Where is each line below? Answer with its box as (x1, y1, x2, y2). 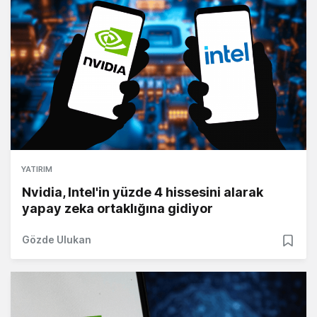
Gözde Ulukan (22, 234, 91, 246)
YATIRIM (21, 164, 52, 174)
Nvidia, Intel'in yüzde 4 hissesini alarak (22, 185, 263, 200)
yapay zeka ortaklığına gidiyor (22, 201, 213, 216)
